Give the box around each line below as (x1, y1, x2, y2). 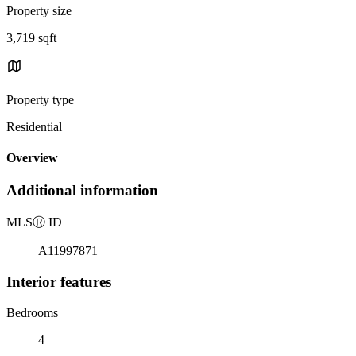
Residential (6, 119, 62, 133)
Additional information (6, 182, 158, 199)
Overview (6, 151, 58, 165)
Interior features (6, 273, 111, 290)
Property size (6, 3, 72, 17)
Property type (6, 92, 74, 106)
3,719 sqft (6, 30, 56, 44)
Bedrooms (6, 305, 58, 319)
